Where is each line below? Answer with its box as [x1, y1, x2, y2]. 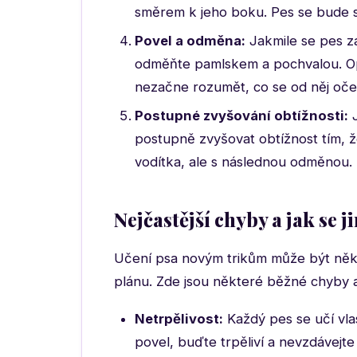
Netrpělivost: [135, 311, 223, 327]
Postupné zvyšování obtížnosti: [135, 108, 348, 124]
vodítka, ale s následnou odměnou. [135, 154, 352, 170]
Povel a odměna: [135, 33, 245, 49]
